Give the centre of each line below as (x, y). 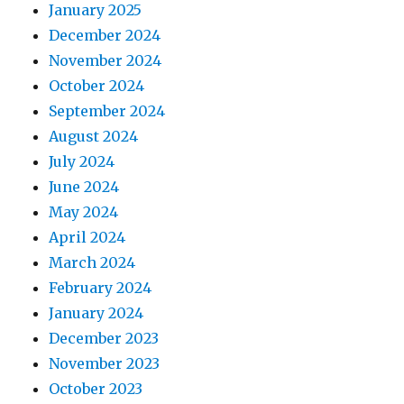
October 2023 (96, 389)
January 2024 (96, 313)
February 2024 (101, 288)
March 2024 (92, 262)
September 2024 (107, 111)
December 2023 (104, 338)
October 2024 (97, 86)
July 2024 (82, 161)
